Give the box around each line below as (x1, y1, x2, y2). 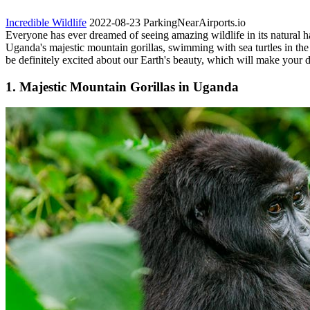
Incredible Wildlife (6, 16, 86, 28)
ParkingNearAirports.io (143, 16, 246, 28)
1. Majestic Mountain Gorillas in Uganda (6, 79, 239, 94)
